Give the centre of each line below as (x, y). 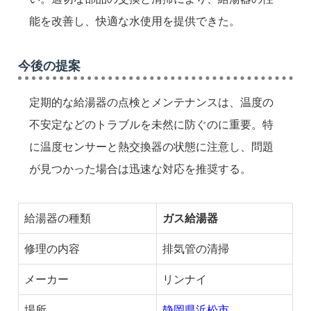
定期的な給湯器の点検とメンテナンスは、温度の (151, 103)
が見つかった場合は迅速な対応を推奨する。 (140, 169)
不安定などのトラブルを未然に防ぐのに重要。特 (151, 125)
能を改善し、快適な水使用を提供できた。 (135, 22)
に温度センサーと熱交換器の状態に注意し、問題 (151, 147)
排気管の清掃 (196, 249)
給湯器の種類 (58, 219)
